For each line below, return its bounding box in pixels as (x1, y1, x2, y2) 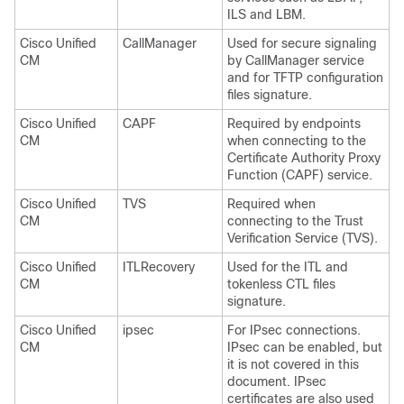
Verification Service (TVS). (227, 230, 378, 245)
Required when (227, 196, 316, 211)
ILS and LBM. (227, 6, 306, 22)
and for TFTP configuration (227, 69, 383, 85)
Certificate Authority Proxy (227, 150, 381, 165)
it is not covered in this (227, 356, 359, 372)
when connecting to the (227, 133, 366, 148)
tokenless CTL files (227, 276, 335, 291)
